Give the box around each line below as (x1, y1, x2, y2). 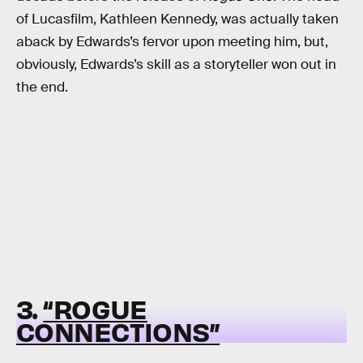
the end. (16, 78, 68, 96)
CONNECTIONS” (16, 314, 220, 348)
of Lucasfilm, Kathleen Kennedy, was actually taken (16, 10, 339, 28)
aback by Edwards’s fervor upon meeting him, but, (16, 32, 328, 50)
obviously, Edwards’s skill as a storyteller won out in (16, 55, 336, 73)
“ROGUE (43, 292, 147, 326)
